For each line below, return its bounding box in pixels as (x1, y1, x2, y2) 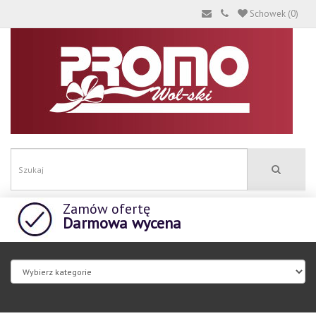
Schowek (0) (250, 8, 298, 20)
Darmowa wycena (63, 213, 181, 233)
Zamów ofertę (63, 200, 150, 218)
